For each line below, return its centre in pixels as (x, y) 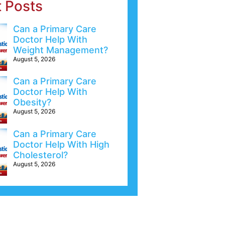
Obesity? (32, 102)
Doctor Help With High (61, 144)
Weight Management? (60, 50)
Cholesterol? (40, 155)
